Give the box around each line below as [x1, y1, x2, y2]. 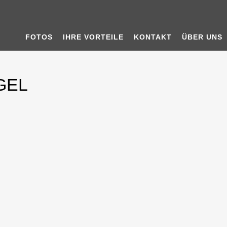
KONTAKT [134, 33, 172, 41]
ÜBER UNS [182, 33, 222, 41]
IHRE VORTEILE [63, 33, 124, 41]
